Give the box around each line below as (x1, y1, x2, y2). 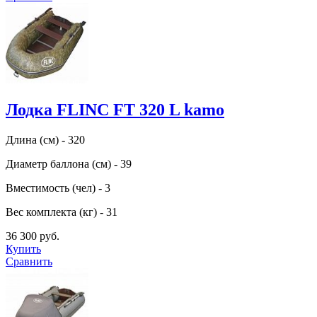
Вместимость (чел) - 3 (6, 182, 110, 195)
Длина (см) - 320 (6, 134, 85, 146)
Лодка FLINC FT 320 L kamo (6, 100, 224, 120)
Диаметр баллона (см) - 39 (6, 158, 132, 171)
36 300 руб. (6, 230, 59, 243)
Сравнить (6, 255, 52, 268)
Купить (6, 243, 41, 255)
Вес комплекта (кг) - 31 (6, 206, 117, 219)
